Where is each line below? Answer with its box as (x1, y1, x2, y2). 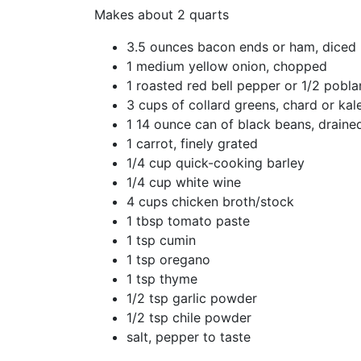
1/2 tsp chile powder (127, 309, 251, 326)
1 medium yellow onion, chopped (127, 57, 327, 74)
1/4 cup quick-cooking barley (127, 154, 305, 171)
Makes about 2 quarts (94, 6, 229, 23)
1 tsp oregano (127, 251, 210, 268)
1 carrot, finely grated (127, 135, 258, 151)
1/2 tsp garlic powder (127, 289, 257, 306)
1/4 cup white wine (127, 173, 241, 190)
